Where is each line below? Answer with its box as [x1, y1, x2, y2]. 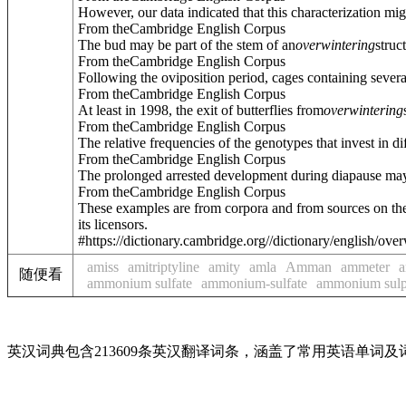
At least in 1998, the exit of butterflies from [78, 101, 324, 118]
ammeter [341, 259, 390, 275]
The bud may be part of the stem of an [78, 36, 295, 53]
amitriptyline [128, 259, 199, 275]
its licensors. [78, 216, 148, 232]
